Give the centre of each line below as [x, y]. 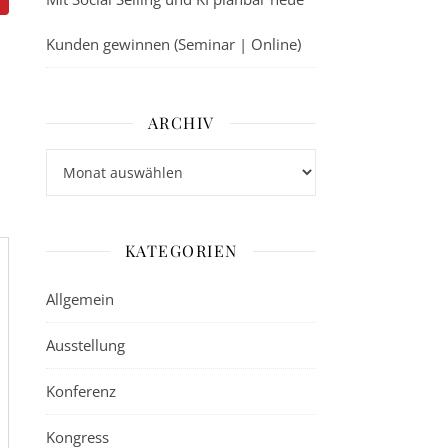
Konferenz [81, 391]
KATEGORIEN [181, 250]
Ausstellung [85, 345]
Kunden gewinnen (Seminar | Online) [173, 44]
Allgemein [80, 299]
